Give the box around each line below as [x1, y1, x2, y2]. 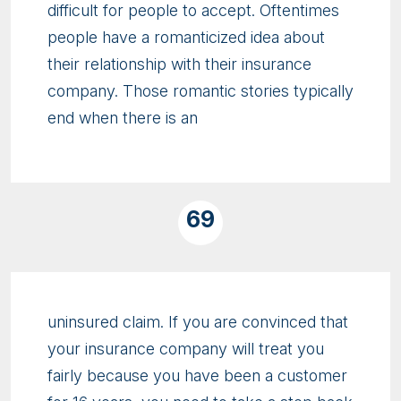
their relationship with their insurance [47, 55, 311, 74]
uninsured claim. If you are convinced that [47, 312, 348, 332]
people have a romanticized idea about [47, 28, 325, 47]
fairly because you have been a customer [47, 366, 347, 386]
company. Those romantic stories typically [47, 81, 354, 101]
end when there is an [47, 108, 198, 128]
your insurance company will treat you [47, 339, 324, 359]
